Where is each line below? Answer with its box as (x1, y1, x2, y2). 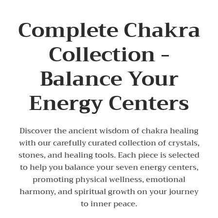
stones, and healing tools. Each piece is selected (18, 148, 200, 163)
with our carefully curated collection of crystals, (18, 136, 200, 150)
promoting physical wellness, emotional (33, 173, 185, 187)
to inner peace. (81, 197, 137, 211)
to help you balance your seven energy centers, (19, 161, 199, 175)
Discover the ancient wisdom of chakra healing (19, 124, 199, 138)
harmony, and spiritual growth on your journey (19, 185, 199, 199)
